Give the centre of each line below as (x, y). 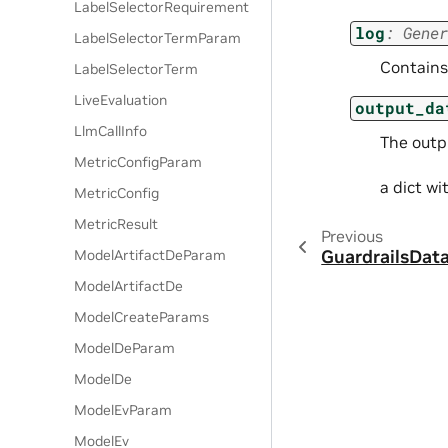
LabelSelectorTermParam (158, 38)
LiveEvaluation (121, 100)
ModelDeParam (125, 348)
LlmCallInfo (111, 131)
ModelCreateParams (142, 317)
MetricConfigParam (138, 162)
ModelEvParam (123, 410)
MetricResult (116, 224)
